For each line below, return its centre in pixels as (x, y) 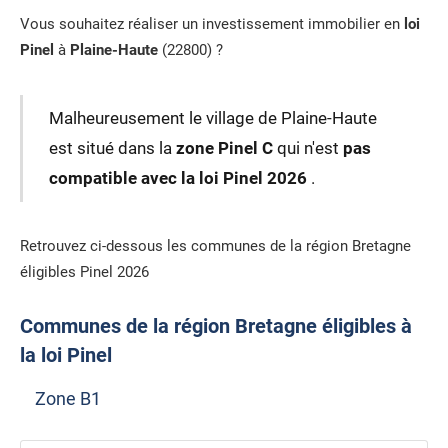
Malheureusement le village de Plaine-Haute (212, 118)
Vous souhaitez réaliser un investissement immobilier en (212, 23)
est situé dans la (112, 148)
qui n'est (307, 148)
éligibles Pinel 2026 (84, 272)
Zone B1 (68, 398)
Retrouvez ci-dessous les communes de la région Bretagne (215, 246)
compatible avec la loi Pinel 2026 (179, 178)
